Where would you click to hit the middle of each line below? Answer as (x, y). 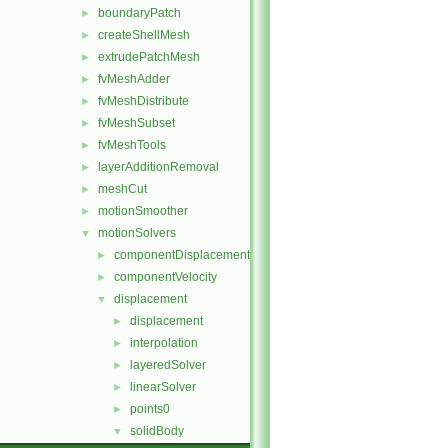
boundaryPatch (139, 13)
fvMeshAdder (134, 79)
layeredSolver (168, 365)
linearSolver (163, 387)
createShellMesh (144, 35)
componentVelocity (165, 277)
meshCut (122, 189)
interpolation (164, 343)
